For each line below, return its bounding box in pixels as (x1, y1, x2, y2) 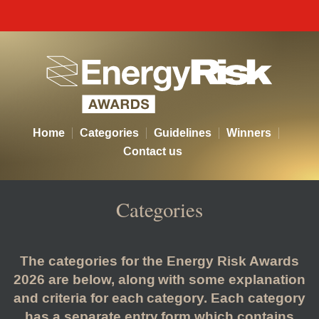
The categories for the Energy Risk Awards (20, 251, 299, 272)
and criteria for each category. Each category (13, 288, 306, 309)
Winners (226, 125, 271, 142)
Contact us (122, 143, 182, 160)
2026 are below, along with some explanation (13, 270, 306, 291)
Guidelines (154, 125, 211, 142)
